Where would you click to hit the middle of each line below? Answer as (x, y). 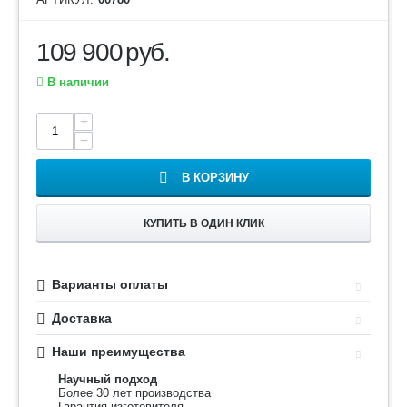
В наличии (76, 82)
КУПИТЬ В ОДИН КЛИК (203, 223)
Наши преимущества (119, 352)
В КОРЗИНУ (215, 178)
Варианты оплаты (110, 284)
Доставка (82, 318)
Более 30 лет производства (134, 393)
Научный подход (108, 379)
